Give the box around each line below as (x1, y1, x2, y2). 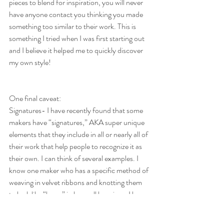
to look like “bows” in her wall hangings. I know (9, 188, 150, 200)
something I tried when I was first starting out (9, 32, 146, 44)
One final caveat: (9, 92, 61, 104)
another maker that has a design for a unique (9, 200, 145, 212)
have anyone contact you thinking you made (9, 8, 144, 20)
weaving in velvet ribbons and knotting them (9, 176, 143, 188)
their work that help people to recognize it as (9, 140, 143, 152)
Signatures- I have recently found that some (9, 104, 144, 116)
